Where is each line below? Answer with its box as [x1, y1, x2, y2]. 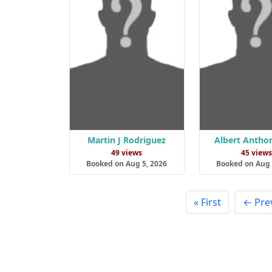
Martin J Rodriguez [87, 134, 166, 146]
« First [193, 195, 221, 209]
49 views [111, 148, 143, 158]
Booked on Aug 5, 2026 [86, 158, 168, 169]
